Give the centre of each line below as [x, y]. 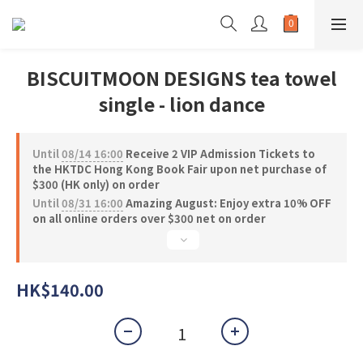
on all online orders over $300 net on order [149, 218]
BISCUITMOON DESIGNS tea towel [181, 78]
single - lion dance [181, 104]
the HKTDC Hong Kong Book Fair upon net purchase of [179, 169]
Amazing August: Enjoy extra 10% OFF [227, 203]
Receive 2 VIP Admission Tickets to [219, 154]
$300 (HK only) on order [96, 184]
